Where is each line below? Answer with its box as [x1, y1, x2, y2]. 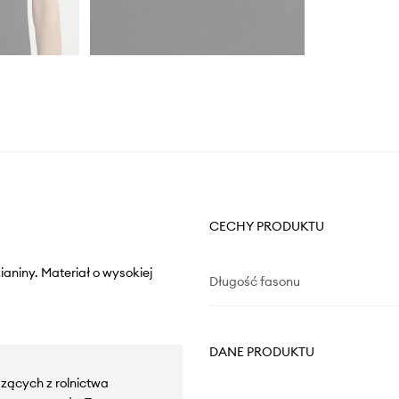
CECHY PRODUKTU [208, 218, 324, 235]
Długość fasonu [208, 273, 300, 290]
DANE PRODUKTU [208, 344, 314, 361]
